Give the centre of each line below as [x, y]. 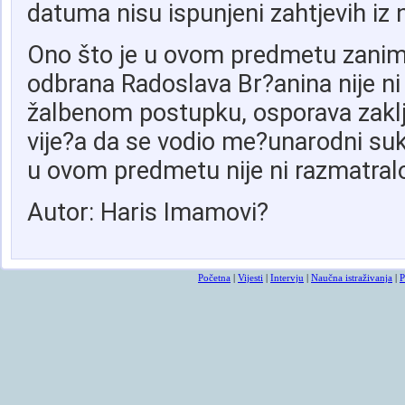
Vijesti [250, 277]
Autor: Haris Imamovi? [147, 213]
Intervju [287, 277]
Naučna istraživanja [352, 277]
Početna [214, 277]
